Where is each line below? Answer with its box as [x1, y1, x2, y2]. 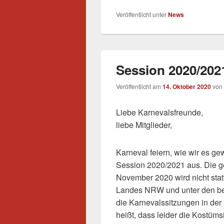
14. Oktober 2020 [162, 82, 211, 91]
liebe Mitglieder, [116, 119, 172, 131]
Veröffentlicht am [116, 82, 162, 91]
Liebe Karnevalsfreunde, [116, 106, 205, 118]
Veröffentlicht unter [116, 10, 166, 19]
